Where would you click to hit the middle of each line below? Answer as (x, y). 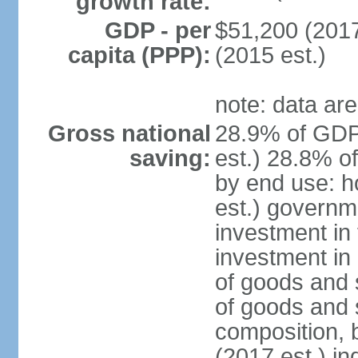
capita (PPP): (139, 55)
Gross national (129, 133)
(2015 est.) (270, 55)
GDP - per (157, 30)
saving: (170, 158)
